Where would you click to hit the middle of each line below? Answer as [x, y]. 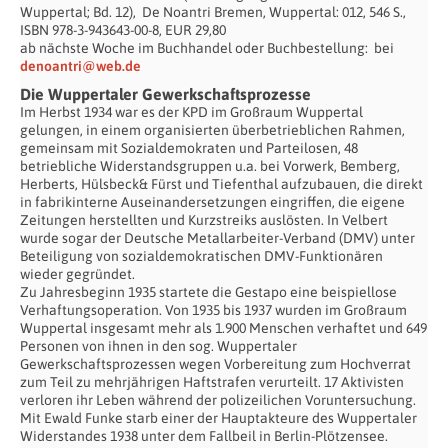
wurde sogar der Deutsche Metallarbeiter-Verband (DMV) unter [217, 237]
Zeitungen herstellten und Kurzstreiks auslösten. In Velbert [204, 219]
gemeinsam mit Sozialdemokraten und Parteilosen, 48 [189, 147]
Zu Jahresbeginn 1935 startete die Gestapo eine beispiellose [208, 291]
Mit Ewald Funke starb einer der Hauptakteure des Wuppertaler [218, 417]
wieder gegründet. [77, 273]
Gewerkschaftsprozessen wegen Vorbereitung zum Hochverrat [215, 363]
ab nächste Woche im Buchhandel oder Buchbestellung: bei [207, 47]
